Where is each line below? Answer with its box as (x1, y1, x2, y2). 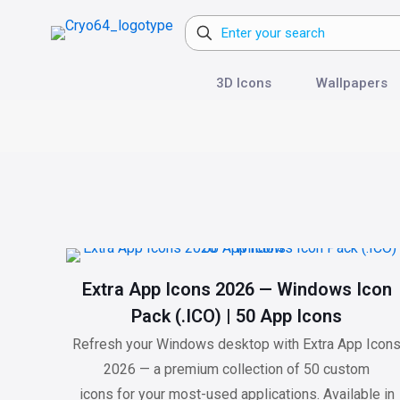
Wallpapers (315, 75, 387, 91)
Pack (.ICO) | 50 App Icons (131, 305, 343, 327)
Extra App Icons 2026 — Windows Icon (81, 279, 392, 300)
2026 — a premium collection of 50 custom (104, 361, 371, 378)
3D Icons (215, 75, 271, 91)
